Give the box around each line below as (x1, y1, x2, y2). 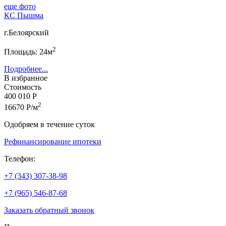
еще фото (4, 2, 36, 11)
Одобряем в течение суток (4, 120, 95, 129)
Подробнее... (4, 65, 48, 74)
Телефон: (4, 154, 35, 163)
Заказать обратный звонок (4, 206, 94, 215)
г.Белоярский (4, 28, 49, 37)
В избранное (4, 74, 47, 83)
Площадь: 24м (4, 47, 52, 56)
